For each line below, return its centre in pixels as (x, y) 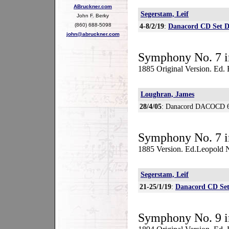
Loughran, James (167, 94)
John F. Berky (93, 15)
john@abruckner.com (93, 34)
